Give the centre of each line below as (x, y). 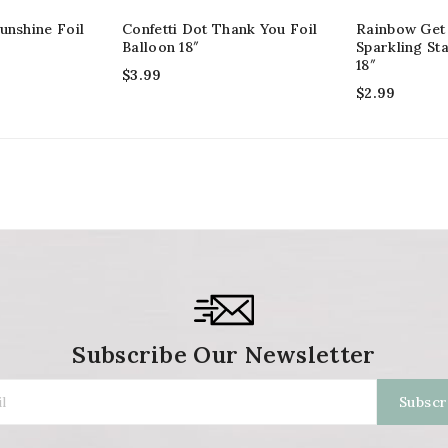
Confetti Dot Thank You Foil (220, 28)
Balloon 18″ (161, 46)
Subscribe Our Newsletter (224, 354)
